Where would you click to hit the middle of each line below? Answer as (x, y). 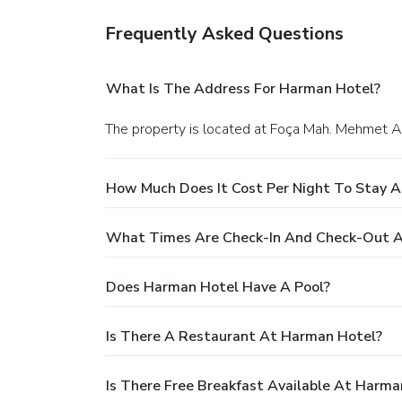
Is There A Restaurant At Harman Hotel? (244, 336)
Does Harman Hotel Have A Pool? (218, 287)
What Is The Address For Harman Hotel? (243, 88)
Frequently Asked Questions (224, 33)
